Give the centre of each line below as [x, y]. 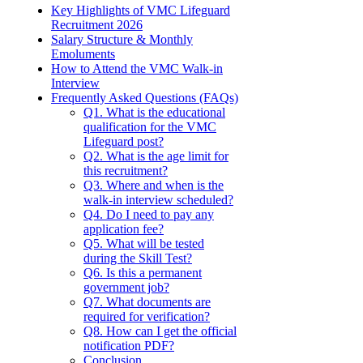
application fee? [124, 229]
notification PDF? [129, 346]
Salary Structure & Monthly [122, 40]
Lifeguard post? [124, 142]
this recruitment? [126, 171]
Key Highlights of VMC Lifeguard [141, 11]
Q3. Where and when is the [154, 186]
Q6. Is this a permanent [143, 273]
